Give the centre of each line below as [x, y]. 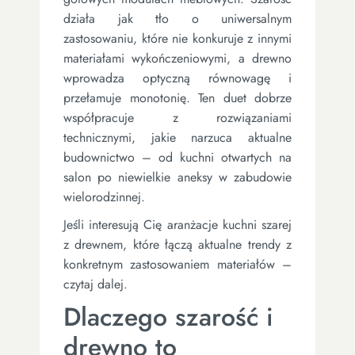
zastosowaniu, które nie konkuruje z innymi [177, 38]
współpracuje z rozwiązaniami [177, 117]
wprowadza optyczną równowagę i [177, 78]
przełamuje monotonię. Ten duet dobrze [177, 97]
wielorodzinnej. [104, 197]
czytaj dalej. [95, 284]
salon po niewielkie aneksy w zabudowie [177, 177]
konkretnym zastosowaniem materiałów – [177, 264]
